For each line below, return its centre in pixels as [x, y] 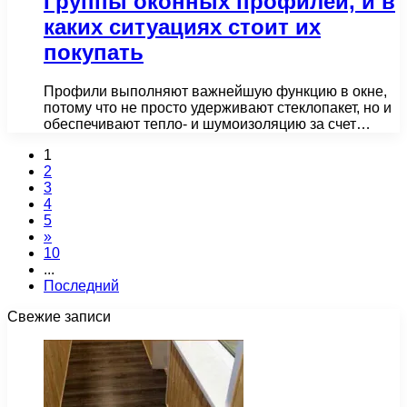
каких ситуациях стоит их [182, 27]
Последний [81, 286]
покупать [94, 53]
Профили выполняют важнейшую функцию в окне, [215, 91]
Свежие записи [59, 317]
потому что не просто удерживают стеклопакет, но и [218, 108]
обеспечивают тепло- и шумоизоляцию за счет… [207, 124]
